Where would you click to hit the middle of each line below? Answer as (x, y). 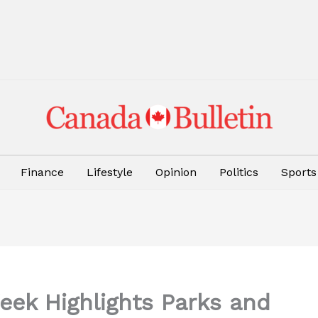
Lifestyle (110, 172)
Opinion (176, 172)
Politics (239, 172)
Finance (42, 172)
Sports (299, 172)
